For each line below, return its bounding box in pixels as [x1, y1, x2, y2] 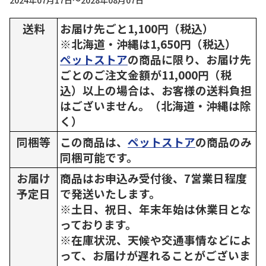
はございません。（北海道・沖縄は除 [60, 97, 251, 113]
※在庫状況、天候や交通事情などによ [60, 232, 252, 248]
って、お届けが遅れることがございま [60, 247, 251, 263]
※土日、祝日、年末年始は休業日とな [60, 201, 251, 217]
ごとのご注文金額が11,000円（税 [60, 66, 232, 83]
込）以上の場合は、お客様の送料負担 [60, 82, 252, 98]
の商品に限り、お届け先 [128, 51, 251, 67]
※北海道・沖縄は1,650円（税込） [60, 36, 236, 52]
